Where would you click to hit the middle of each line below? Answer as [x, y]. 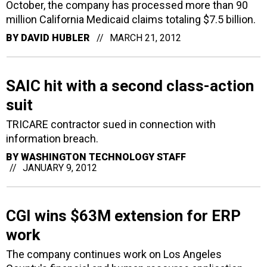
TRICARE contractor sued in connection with [111, 124]
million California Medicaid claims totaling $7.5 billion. [131, 19]
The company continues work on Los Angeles [114, 254]
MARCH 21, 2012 [145, 38]
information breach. [52, 139]
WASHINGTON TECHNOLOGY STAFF [103, 157]
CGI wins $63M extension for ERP [123, 216]
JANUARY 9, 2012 [60, 168]
